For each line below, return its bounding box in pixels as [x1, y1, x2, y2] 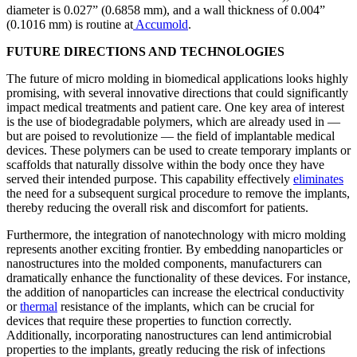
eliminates [293, 172, 343, 186]
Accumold [133, 18, 188, 32]
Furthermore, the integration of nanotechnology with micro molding [6, 228, 346, 242]
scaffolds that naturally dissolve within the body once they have [6, 158, 324, 172]
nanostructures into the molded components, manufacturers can [6, 257, 322, 271]
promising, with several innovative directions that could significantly [6, 86, 348, 100]
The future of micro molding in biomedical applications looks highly [6, 72, 348, 86]
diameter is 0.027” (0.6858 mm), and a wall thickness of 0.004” [6, 3, 325, 18]
